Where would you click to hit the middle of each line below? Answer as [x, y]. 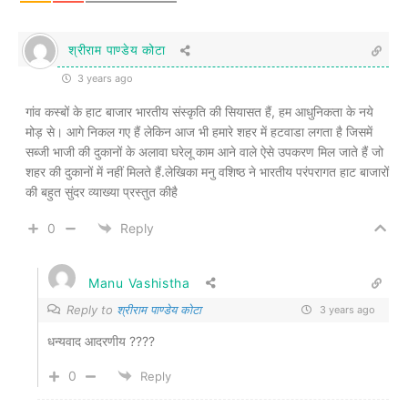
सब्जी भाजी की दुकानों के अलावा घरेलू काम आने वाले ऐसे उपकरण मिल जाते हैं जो [204, 151]
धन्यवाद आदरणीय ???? [101, 341]
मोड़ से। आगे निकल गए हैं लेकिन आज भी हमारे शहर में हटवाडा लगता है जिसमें [199, 131]
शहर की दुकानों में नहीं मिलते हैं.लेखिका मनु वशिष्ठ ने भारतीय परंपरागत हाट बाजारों [207, 171]
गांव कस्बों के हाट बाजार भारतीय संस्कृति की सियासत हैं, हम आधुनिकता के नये [199, 111]
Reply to [92, 310]
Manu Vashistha [139, 282]
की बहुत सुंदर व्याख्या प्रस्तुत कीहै [102, 191]
